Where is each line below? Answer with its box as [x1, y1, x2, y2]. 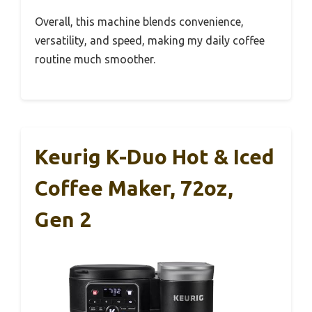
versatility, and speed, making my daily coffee [35, 33, 265, 47]
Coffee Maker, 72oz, [35, 175, 233, 200]
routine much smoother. [35, 52, 155, 65]
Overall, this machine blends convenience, [35, 15, 244, 28]
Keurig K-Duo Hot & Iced [35, 144, 274, 169]
